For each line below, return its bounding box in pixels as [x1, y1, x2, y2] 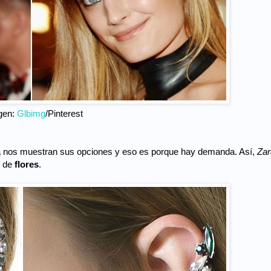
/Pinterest [45, 108, 83, 119]
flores [15, 159, 39, 170]
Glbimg [17, 108, 45, 119]
